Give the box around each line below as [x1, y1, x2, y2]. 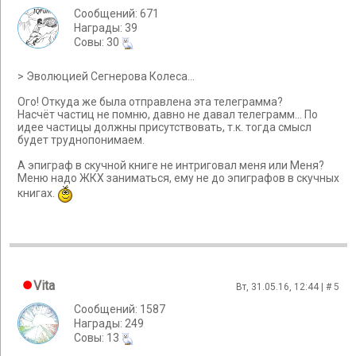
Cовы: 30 [74, 36, 122, 48]
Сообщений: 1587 [74, 303, 165, 315]
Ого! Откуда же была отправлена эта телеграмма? [17, 95, 283, 109]
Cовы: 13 [74, 331, 122, 344]
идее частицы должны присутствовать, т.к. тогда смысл [17, 121, 311, 134]
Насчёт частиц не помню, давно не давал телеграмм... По [17, 108, 318, 122]
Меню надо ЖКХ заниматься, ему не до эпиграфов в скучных [17, 172, 339, 185]
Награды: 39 [74, 21, 137, 34]
